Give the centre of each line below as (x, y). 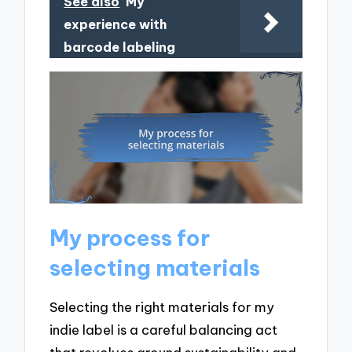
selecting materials (155, 268)
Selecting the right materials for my (162, 306)
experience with (115, 25)
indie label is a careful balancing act (164, 329)
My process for (130, 238)
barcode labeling (120, 48)
